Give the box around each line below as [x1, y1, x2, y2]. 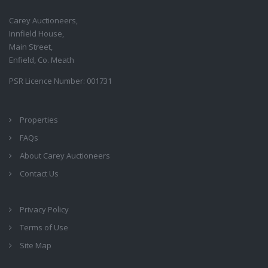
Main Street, [9, 41, 53, 52]
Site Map [20, 240, 51, 251]
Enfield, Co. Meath [9, 54, 74, 65]
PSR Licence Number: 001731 [9, 75, 112, 86]
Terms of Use [20, 222, 68, 233]
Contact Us [20, 168, 59, 179]
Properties [20, 114, 58, 125]
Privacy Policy [20, 204, 69, 215]
